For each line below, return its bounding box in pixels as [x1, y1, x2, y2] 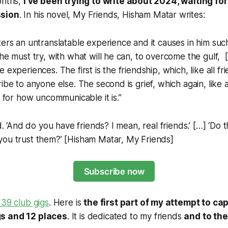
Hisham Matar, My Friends [67, 134, 171, 145]
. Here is [48, 197, 84, 208]
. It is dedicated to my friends [67, 211, 184, 221]
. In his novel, [19, 10, 73, 20]
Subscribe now [83, 166, 145, 177]
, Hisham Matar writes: [117, 10, 205, 20]
